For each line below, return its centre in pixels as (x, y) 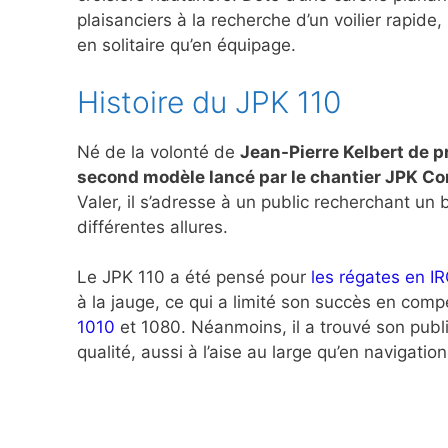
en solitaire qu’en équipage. (186, 45)
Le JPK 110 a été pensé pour (194, 277)
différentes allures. (152, 226)
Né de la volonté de (158, 151)
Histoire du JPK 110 (209, 101)
